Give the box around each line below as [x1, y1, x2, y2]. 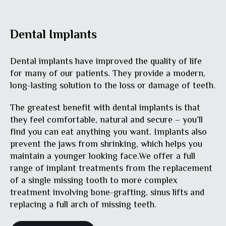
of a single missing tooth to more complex [10, 175, 178, 185]
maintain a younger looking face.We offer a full [10, 150, 195, 161]
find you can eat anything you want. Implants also [10, 126, 207, 137]
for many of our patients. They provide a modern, [10, 68, 205, 78]
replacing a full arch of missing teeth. [10, 199, 156, 209]
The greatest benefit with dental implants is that [10, 102, 200, 112]
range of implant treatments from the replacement [10, 162, 212, 173]
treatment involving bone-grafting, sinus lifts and [10, 187, 204, 197]
